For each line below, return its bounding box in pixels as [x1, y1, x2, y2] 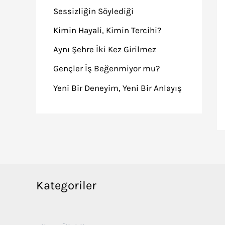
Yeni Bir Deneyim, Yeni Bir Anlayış [53, 82, 182, 93]
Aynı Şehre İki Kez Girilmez [53, 44, 156, 54]
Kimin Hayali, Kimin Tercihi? [53, 25, 161, 35]
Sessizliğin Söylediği [53, 6, 134, 16]
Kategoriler [36, 178, 96, 192]
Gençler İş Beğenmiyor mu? [53, 63, 160, 74]
